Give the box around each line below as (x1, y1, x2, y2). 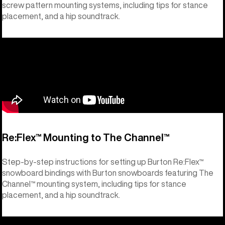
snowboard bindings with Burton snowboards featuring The (2, 169, 213, 177)
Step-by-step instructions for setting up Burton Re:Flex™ (2, 158, 203, 166)
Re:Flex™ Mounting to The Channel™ (2, 132, 169, 143)
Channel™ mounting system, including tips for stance (2, 180, 186, 188)
